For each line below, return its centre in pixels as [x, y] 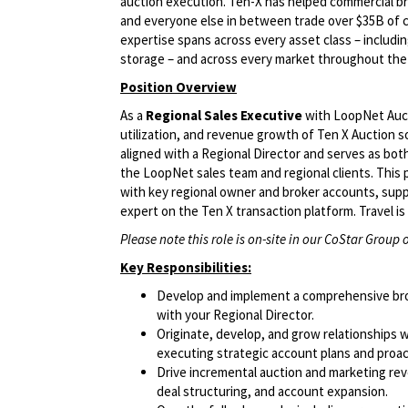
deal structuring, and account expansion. [272, 392]
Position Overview [178, 87]
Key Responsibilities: [186, 268]
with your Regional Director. [235, 315]
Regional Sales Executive [225, 116]
